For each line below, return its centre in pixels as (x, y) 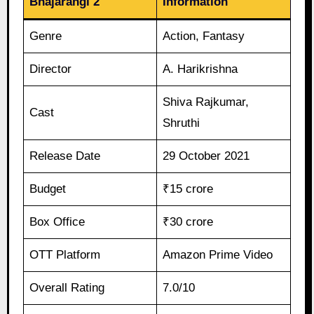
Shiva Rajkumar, (206, 102)
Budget (48, 189)
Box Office (57, 222)
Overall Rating (67, 288)
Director (51, 69)
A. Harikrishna (200, 69)
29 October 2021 (206, 156)
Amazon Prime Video (218, 255)
